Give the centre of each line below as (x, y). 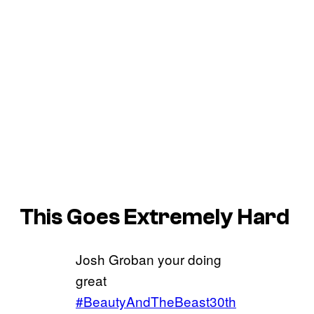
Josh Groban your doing (149, 259)
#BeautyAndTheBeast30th (156, 301)
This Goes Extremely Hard (155, 217)
